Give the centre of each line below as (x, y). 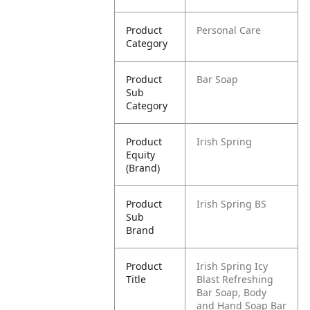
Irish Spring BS (232, 204)
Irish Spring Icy (232, 266)
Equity (141, 155)
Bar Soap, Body (232, 292)
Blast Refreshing (235, 279)
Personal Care (229, 30)
